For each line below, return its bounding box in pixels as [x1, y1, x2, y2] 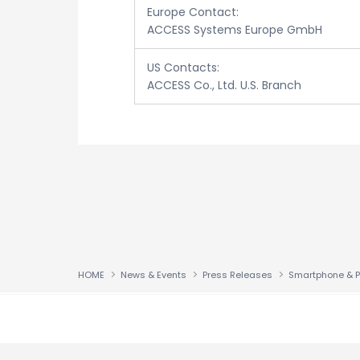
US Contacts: [147, 59, 219, 76]
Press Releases [202, 268, 272, 281]
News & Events [121, 268, 186, 281]
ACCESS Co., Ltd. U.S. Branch [147, 77, 301, 93]
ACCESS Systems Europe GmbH [147, 22, 322, 38]
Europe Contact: [147, 4, 239, 20]
